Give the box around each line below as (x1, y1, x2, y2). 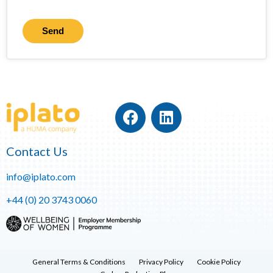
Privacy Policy (139, 257, 183, 266)
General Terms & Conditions (32, 257, 126, 266)
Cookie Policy (197, 257, 241, 266)
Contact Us (6, 143, 68, 158)
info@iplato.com (6, 170, 76, 182)
